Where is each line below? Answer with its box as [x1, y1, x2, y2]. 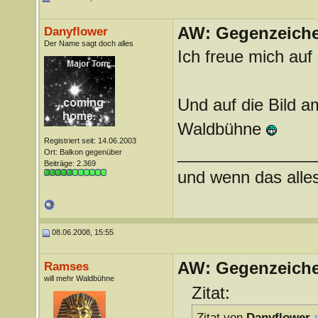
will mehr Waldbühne [43, 274, 114, 283]
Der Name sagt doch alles [43, 39, 133, 48]
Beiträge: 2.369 [43, 159, 96, 168]
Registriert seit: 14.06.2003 [43, 136, 136, 145]
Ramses [43, 259, 89, 273]
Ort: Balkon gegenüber [43, 148, 122, 156]
